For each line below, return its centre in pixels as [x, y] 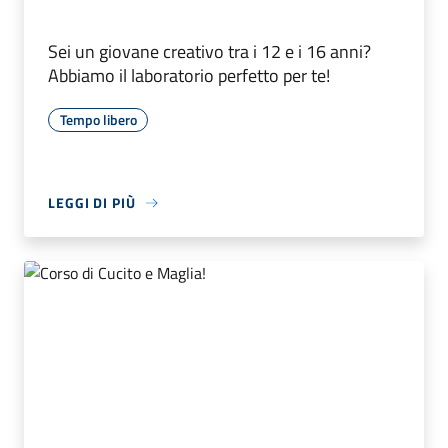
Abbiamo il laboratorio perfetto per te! [191, 76]
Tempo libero [98, 120]
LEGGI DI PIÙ [92, 203]
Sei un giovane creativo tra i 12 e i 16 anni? [209, 52]
